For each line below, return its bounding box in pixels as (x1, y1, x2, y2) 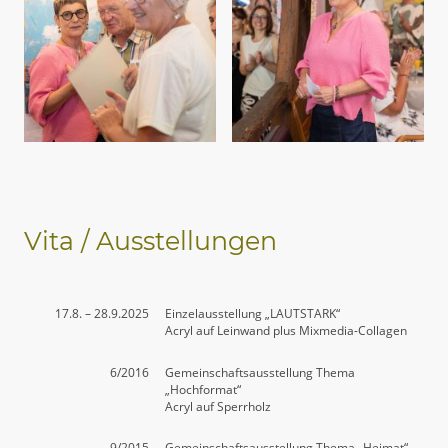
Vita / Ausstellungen (24, 226, 277, 257)
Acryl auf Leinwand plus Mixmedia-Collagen (165, 322, 408, 340)
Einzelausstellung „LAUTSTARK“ (165, 305, 341, 323)
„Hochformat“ (165, 380, 242, 398)
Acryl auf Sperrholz (165, 397, 272, 415)
